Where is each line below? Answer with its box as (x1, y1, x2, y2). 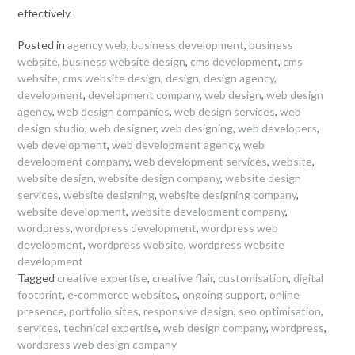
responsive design (143, 303, 234, 318)
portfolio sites (69, 303, 139, 318)
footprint (17, 287, 63, 301)
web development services (134, 154, 267, 168)
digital (293, 270, 323, 284)
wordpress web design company (17, 337, 177, 351)
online (269, 287, 300, 301)
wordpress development (75, 220, 197, 235)
